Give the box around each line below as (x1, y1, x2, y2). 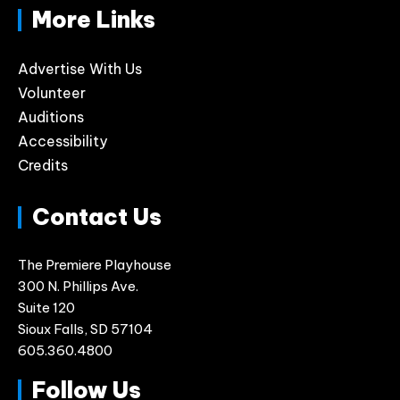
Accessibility (18, 131, 107, 150)
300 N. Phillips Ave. (18, 277, 138, 295)
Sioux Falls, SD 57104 (18, 320, 153, 337)
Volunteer (18, 83, 86, 102)
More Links (32, 4, 155, 34)
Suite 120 (18, 298, 75, 316)
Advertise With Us (18, 59, 142, 78)
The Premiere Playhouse (18, 255, 171, 273)
